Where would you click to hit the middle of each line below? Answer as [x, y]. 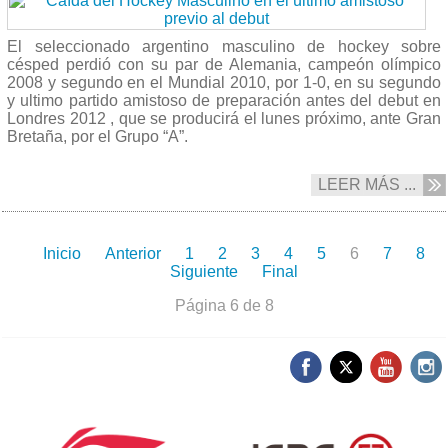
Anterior [133, 253]
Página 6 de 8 [224, 305]
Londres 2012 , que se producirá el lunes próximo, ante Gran [224, 118]
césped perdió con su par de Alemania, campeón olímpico [224, 64]
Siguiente [204, 271]
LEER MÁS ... [367, 184]
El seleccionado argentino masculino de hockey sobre [224, 46]
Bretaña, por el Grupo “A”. [97, 136]
